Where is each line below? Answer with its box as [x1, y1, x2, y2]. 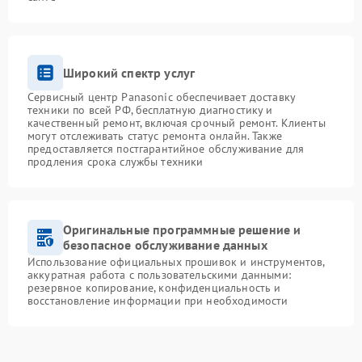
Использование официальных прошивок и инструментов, [27, 255, 325, 269]
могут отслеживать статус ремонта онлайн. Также [27, 128, 282, 143]
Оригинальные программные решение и [63, 221, 301, 238]
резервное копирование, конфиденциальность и [27, 280, 281, 295]
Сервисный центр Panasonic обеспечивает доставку [27, 90, 296, 104]
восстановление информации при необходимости [27, 293, 288, 308]
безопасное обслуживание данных [63, 237, 267, 253]
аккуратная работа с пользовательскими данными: [27, 267, 291, 282]
